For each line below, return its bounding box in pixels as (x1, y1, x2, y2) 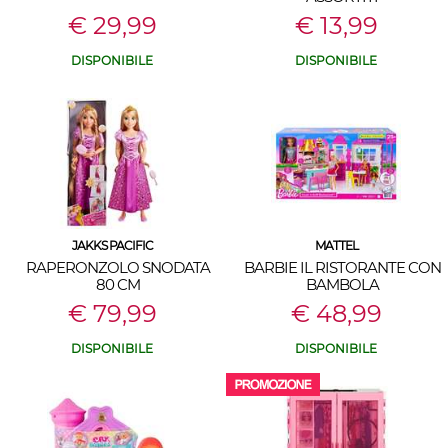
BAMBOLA (305, 275, 379, 294)
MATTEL (314, 238, 358, 253)
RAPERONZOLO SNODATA (26, 258, 210, 277)
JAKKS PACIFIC (71, 238, 153, 253)
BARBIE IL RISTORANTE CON (243, 258, 441, 277)
